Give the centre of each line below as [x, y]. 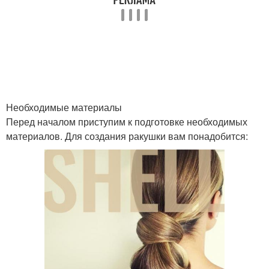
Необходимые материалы [64, 107]
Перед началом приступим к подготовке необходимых [127, 122]
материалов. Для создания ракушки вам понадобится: [127, 136]
